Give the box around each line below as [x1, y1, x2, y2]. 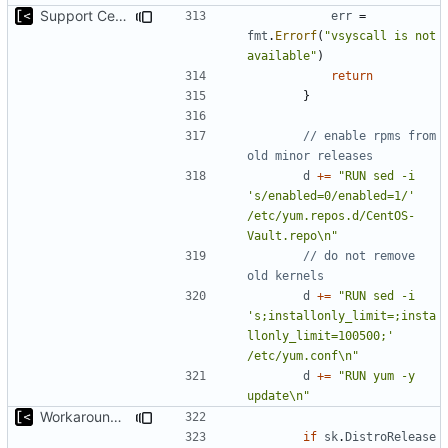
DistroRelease [345, 429, 436, 444]
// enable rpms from [303, 128, 436, 143]
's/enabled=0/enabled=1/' [247, 188, 415, 203]
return [331, 68, 373, 83]
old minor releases [247, 148, 373, 163]
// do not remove [303, 248, 415, 263]
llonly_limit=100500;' [247, 328, 394, 343]
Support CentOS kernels [115, 6, 127, 24]
